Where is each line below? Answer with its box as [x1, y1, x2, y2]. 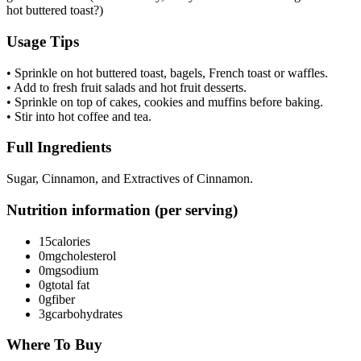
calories [52, 234, 90, 248]
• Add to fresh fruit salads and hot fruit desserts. [6, 80, 247, 94]
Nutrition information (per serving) [6, 201, 238, 218]
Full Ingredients [6, 139, 111, 156]
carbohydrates [52, 306, 122, 321]
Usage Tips [6, 32, 79, 50]
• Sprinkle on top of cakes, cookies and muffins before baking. [6, 94, 323, 109]
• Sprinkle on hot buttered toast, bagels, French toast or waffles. [6, 65, 328, 80]
